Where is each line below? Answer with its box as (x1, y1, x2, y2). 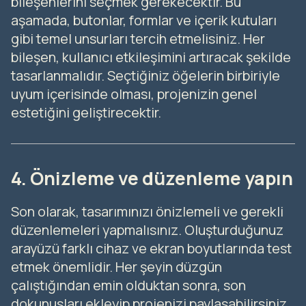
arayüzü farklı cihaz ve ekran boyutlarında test (11, 238, 292, 258)
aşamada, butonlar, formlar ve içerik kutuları (11, 10, 277, 29)
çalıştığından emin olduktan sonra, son (11, 275, 246, 294)
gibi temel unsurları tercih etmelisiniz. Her (11, 29, 265, 48)
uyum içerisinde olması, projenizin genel (11, 84, 257, 103)
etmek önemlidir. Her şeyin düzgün (11, 257, 222, 276)
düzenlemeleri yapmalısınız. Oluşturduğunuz (11, 220, 283, 239)
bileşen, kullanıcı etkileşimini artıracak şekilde (11, 47, 291, 66)
